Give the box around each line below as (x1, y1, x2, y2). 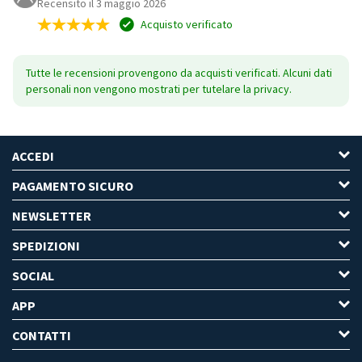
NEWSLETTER (12, 207, 91, 224)
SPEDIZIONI (12, 237, 80, 254)
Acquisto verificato (138, 16, 233, 32)
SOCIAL (12, 267, 54, 284)
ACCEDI (12, 147, 54, 164)
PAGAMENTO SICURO (12, 177, 133, 194)
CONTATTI (12, 326, 71, 343)
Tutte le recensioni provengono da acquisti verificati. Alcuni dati (26, 65, 332, 80)
